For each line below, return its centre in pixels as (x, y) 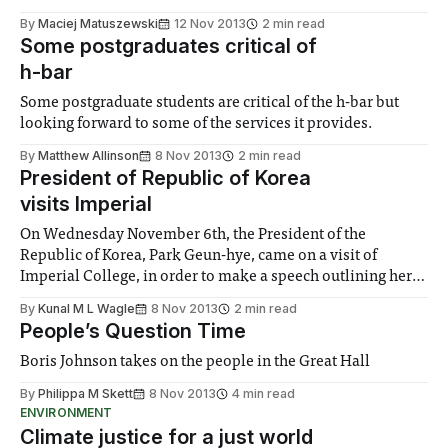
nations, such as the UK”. (104, 319)
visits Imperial (86, 204)
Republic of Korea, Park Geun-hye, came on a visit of (199, 256)
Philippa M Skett (85, 394)
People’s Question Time (133, 331)
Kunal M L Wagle (86, 309)
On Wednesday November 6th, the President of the (193, 235)
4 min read (263, 394)
